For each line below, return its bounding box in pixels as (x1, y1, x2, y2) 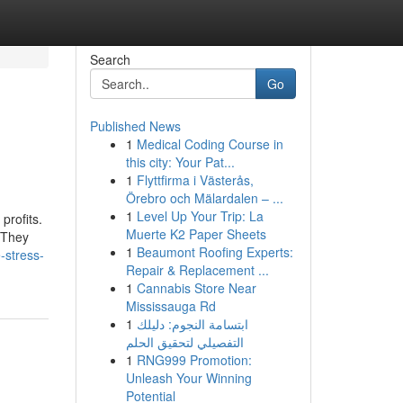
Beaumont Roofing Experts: (136, 243, 293, 261)
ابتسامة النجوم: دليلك (136, 315, 248, 333)
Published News (89, 117, 181, 135)
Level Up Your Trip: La (136, 207, 264, 225)
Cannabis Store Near (136, 279, 256, 297)
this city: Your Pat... (125, 153, 235, 171)
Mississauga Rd (125, 297, 216, 315)
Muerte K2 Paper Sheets (125, 225, 266, 243)
